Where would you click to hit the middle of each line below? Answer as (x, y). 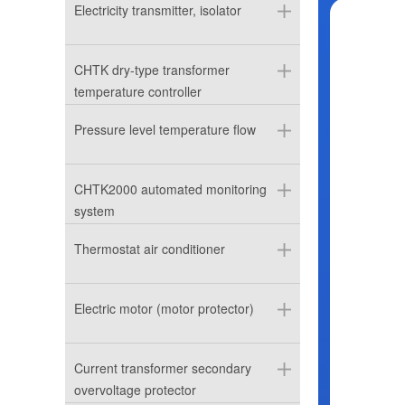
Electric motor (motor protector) (164, 308)
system (94, 211)
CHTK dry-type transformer (152, 70)
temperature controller (138, 91)
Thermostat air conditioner (150, 249)
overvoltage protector (135, 390)
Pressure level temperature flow (165, 129)
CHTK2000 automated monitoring (170, 189)
